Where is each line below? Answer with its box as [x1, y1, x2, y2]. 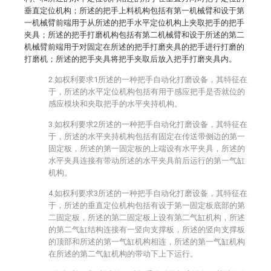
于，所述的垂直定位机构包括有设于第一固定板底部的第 [48, 201, 245, 210]
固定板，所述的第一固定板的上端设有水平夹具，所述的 [48, 144, 245, 153]
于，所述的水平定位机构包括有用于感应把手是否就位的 [48, 87, 245, 96]
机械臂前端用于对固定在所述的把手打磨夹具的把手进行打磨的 [24, 42, 244, 51]
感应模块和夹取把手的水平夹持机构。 [48, 99, 182, 108]
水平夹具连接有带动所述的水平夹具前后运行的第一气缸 [48, 156, 245, 165]
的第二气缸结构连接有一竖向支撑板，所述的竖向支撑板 [48, 225, 245, 234]
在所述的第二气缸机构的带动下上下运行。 [48, 249, 198, 258]
